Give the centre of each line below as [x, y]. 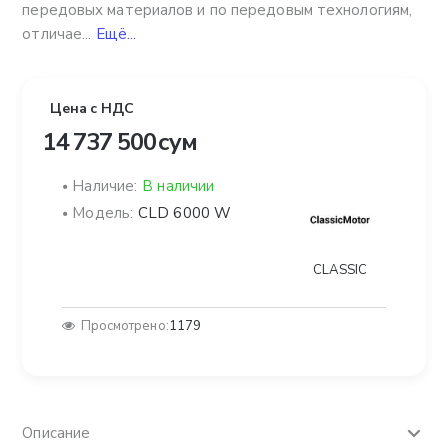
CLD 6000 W [185, 213]
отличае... [59, 34]
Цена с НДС [92, 109]
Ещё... [116, 34]
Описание [56, 433]
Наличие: [105, 186]
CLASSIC [340, 270]
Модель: [103, 213]
